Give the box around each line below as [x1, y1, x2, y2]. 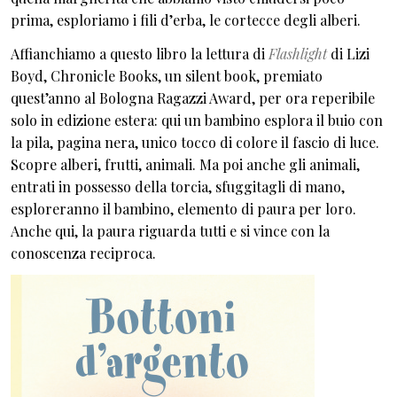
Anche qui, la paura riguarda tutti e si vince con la [11, 221, 330, 240]
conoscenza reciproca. [11, 243, 156, 262]
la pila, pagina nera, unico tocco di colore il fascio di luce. [11, 132, 379, 152]
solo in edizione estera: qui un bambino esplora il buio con [11, 110, 383, 129]
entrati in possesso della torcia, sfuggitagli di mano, [11, 176, 345, 196]
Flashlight [269, 43, 327, 63]
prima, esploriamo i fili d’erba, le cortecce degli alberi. [11, 11, 361, 29]
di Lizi [327, 43, 370, 63]
